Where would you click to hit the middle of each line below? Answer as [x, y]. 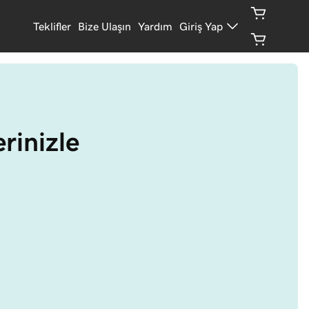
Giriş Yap [201, 26]
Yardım [156, 26]
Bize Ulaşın [105, 26]
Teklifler [52, 26]
